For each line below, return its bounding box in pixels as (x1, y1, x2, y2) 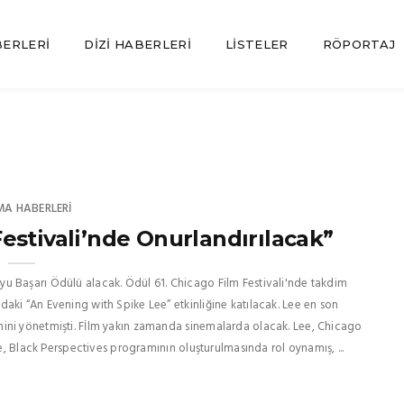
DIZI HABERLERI (84, 37, 191, 51)
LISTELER (225, 37, 289, 51)
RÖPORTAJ (322, 37, 396, 51)
